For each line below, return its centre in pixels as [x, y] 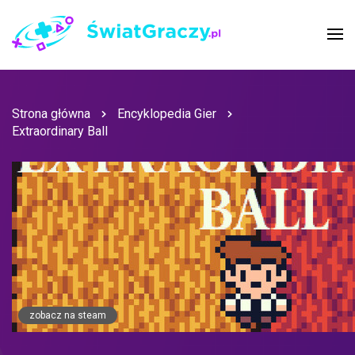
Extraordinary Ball [60, 132]
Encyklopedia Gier [167, 114]
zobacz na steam [68, 316]
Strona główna [51, 114]
